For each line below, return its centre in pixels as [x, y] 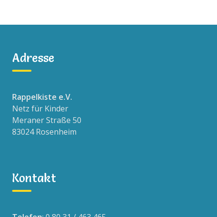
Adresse [33, 58]
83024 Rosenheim [44, 132]
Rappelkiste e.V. [42, 97]
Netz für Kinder [40, 108]
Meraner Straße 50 [47, 120]
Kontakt [34, 178]
